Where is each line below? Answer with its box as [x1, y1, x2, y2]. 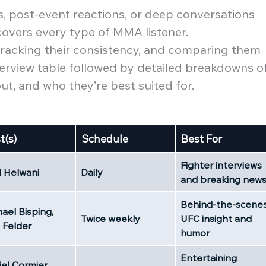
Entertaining [180, 251, 237, 264]
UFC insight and [180, 212, 252, 224]
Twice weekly [81, 212, 140, 224]
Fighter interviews [180, 159, 262, 171]
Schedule [81, 131, 128, 145]
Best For [181, 131, 222, 145]
